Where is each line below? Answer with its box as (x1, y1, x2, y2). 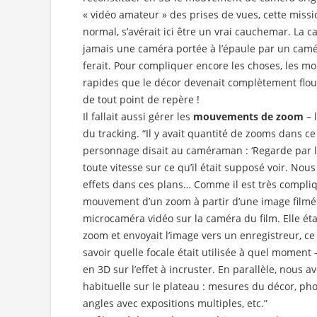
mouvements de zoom (193, 110, 304, 124)
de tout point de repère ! (83, 93, 200, 107)
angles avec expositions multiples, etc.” (83, 296, 267, 311)
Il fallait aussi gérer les (83, 110, 193, 124)
